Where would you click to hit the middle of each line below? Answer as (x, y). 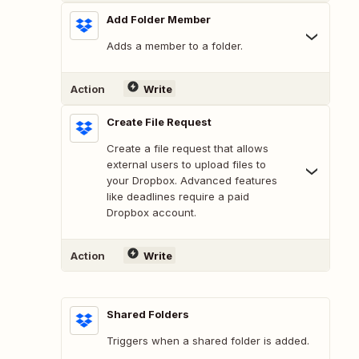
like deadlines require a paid (178, 197)
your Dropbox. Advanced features (192, 181)
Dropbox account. (151, 213)
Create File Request (159, 122)
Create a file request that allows (188, 149)
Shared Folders (148, 315)
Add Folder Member (159, 20)
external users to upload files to (186, 165)
